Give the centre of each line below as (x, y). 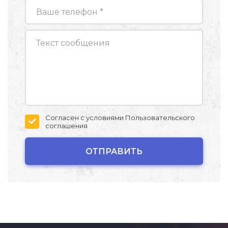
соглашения (66, 126)
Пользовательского (160, 118)
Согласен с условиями (85, 118)
